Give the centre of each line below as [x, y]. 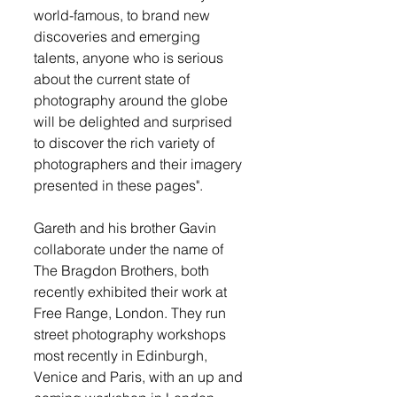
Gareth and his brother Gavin [127, 228]
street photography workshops [132, 334]
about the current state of [113, 79]
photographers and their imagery [140, 164]
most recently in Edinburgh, [122, 355]
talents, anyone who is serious [130, 58]
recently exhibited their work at [132, 292]
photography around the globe [132, 100]
